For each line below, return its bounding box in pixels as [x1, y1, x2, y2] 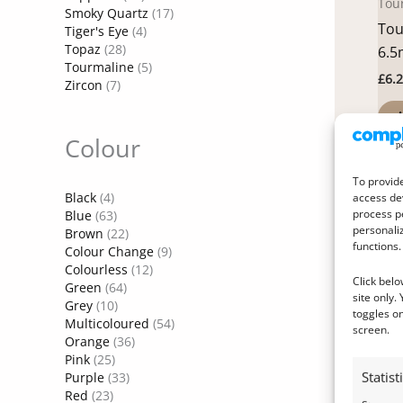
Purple [65, 369, 104, 387]
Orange [65, 333, 110, 351]
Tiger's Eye [65, 22, 129, 40]
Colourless [65, 261, 128, 279]
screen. [353, 322, 390, 338]
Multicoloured [65, 315, 149, 333]
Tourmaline [65, 58, 134, 76]
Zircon [65, 76, 103, 94]
